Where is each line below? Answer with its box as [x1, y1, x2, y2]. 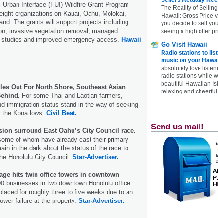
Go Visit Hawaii [161, 40, 207, 48]
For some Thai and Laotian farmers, [20, 91, 123, 99]
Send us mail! [151, 122, 204, 131]
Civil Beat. [46, 109, 77, 117]
